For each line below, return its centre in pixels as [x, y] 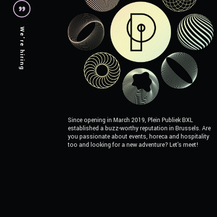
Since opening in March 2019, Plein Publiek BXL [131, 120]
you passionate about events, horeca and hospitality [139, 137]
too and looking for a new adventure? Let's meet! [133, 145]
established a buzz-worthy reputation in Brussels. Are [139, 129]
